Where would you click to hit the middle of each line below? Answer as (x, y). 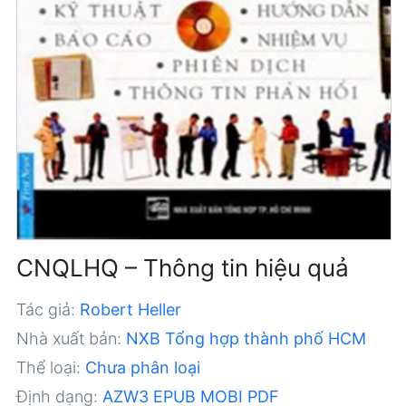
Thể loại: (48, 367)
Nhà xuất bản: (68, 338)
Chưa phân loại (142, 367)
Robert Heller (130, 309)
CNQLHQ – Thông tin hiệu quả (182, 267)
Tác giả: (45, 309)
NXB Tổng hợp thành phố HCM (246, 338)
